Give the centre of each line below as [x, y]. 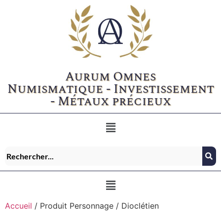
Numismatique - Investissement [110, 89]
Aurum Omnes [110, 77]
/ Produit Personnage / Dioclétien [95, 205]
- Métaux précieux [110, 101]
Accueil [18, 205]
